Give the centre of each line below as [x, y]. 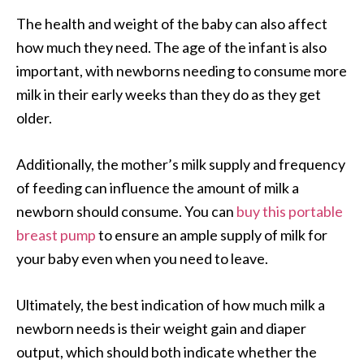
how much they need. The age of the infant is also [171, 48]
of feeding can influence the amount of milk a [158, 188]
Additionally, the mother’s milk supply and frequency [181, 165]
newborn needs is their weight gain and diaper [161, 329]
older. [34, 118]
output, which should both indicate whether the [167, 352]
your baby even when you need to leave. [142, 259]
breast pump [56, 235]
